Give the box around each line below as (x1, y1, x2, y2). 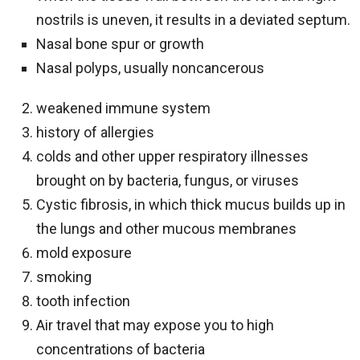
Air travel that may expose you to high (36, 317, 274, 333)
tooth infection (36, 292, 130, 309)
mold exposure (36, 244, 132, 261)
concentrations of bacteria (36, 341, 205, 358)
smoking (36, 268, 92, 285)
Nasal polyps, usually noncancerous (36, 59, 264, 76)
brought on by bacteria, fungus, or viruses (36, 172, 299, 189)
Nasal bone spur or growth (36, 35, 204, 52)
